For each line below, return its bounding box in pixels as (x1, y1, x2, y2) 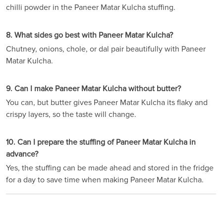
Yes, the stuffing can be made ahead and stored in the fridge (6, 163, 214, 173)
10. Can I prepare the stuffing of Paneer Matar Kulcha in (6, 137, 196, 148)
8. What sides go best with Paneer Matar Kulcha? (6, 30, 173, 41)
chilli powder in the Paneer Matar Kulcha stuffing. (6, 2, 175, 13)
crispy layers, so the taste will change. (6, 110, 136, 120)
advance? (6, 149, 38, 160)
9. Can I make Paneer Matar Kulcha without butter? (6, 84, 181, 94)
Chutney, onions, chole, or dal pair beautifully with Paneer (6, 44, 206, 55)
